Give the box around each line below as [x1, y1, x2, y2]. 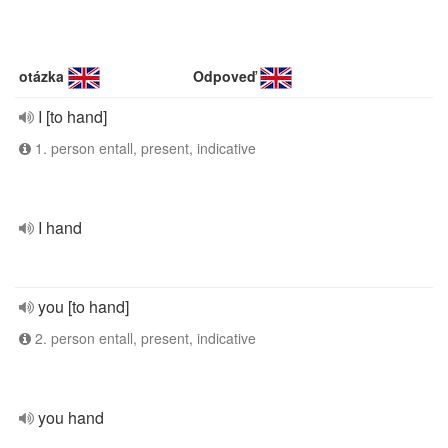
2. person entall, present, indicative [31, 328, 256, 348]
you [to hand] [38, 295, 129, 318]
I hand [38, 216, 82, 239]
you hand [38, 406, 104, 429]
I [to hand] [38, 105, 107, 128]
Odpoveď [193, 66, 257, 86]
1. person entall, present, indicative [31, 138, 256, 158]
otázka [19, 66, 64, 86]
